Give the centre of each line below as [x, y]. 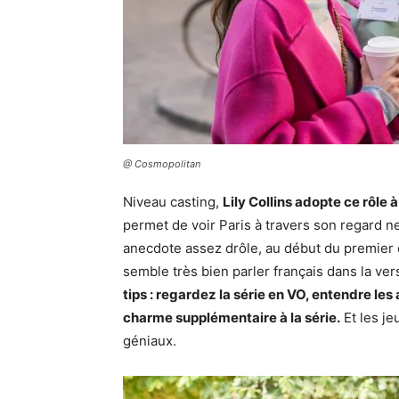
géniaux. [153, 341]
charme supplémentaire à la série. [232, 318]
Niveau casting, [173, 202]
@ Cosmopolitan [162, 164]
